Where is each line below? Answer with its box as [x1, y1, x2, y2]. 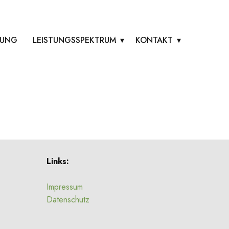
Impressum [47, 181, 83, 193]
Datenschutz [47, 194, 89, 206]
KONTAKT [135, 34, 173, 47]
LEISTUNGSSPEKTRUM [33, 34, 116, 47]
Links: [47, 155, 69, 168]
